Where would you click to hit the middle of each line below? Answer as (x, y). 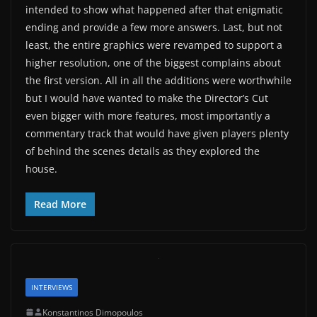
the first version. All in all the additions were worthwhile (158, 80)
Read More (60, 204)
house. (41, 168)
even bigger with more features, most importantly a (148, 115)
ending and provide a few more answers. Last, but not (154, 27)
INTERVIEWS (52, 287)
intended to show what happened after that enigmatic (154, 9)
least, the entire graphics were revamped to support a (154, 45)
